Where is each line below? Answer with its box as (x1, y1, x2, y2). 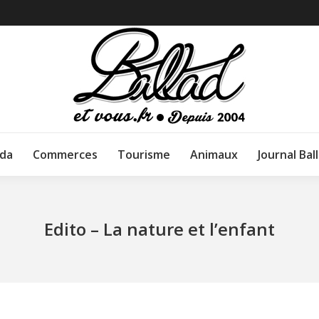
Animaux (190, 147, 238, 162)
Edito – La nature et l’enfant (44, 217, 275, 241)
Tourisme (117, 147, 170, 162)
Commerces (33, 147, 98, 162)
